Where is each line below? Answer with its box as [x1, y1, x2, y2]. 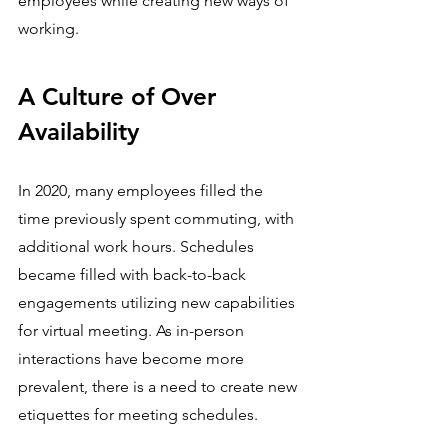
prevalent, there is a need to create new [18, 377, 301, 397]
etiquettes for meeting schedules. [18, 405, 258, 425]
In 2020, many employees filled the [18, 181, 267, 201]
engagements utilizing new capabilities [18, 293, 299, 313]
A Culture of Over [18, 82, 223, 112]
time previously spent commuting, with [18, 209, 298, 229]
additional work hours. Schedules [18, 237, 258, 257]
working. [18, 19, 79, 39]
